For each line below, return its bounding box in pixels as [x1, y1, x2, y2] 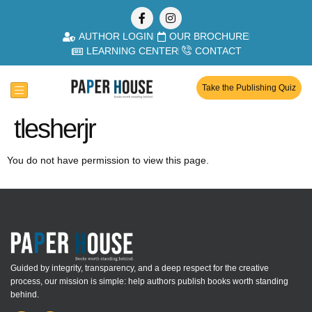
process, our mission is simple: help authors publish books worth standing [10, 276, 288, 286]
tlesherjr [14, 114, 95, 143]
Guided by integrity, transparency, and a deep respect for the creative [10, 263, 269, 273]
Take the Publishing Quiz [202, 83, 296, 93]
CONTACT [194, 45, 242, 56]
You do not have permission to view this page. [7, 155, 209, 166]
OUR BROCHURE [169, 31, 249, 42]
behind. [10, 289, 39, 299]
